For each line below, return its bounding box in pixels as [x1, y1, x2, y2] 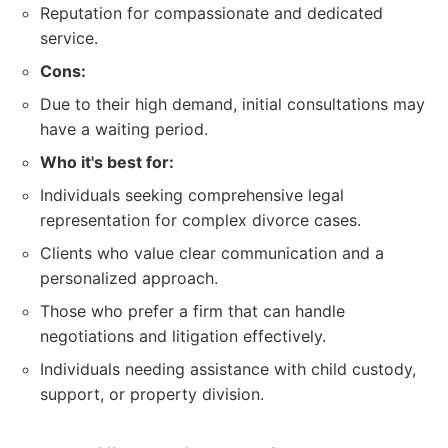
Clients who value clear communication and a [40, 243, 384, 263]
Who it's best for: [40, 152, 174, 172]
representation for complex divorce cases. [40, 210, 361, 230]
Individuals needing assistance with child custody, [40, 359, 416, 379]
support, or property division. [40, 384, 264, 404]
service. [40, 28, 98, 48]
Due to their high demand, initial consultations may [40, 94, 425, 114]
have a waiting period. [40, 119, 208, 139]
